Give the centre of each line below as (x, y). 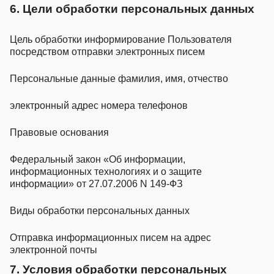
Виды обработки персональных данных (100, 210)
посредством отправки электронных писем (107, 51)
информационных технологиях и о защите (106, 171)
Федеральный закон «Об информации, (98, 159)
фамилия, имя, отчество (173, 78)
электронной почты (54, 250)
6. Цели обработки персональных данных (132, 9)
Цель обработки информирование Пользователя (121, 39)
